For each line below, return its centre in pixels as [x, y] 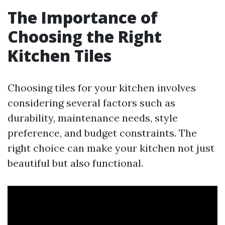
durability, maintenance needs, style [93, 118]
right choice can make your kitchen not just [111, 148]
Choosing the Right [85, 36]
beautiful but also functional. [75, 163]
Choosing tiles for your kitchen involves [102, 88]
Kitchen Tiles [60, 55]
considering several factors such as [91, 103]
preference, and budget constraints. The [102, 133]
